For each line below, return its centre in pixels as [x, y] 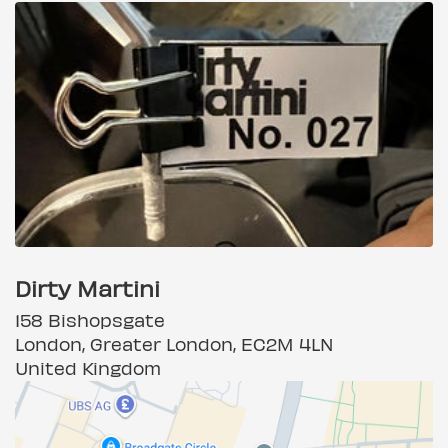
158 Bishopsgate [90, 319]
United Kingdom [88, 367]
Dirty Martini [87, 287]
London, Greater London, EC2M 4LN [174, 343]
